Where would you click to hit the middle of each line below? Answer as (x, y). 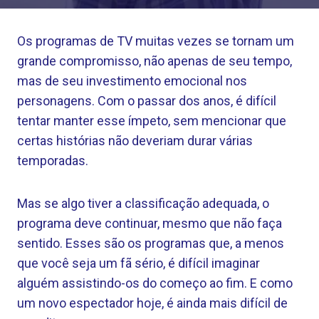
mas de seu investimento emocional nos (132, 81)
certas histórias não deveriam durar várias (135, 141)
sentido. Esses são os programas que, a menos (151, 243)
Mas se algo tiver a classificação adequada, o (143, 203)
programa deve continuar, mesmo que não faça (150, 223)
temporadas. (53, 161)
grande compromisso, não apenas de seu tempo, (155, 61)
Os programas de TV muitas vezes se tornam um (156, 41)
